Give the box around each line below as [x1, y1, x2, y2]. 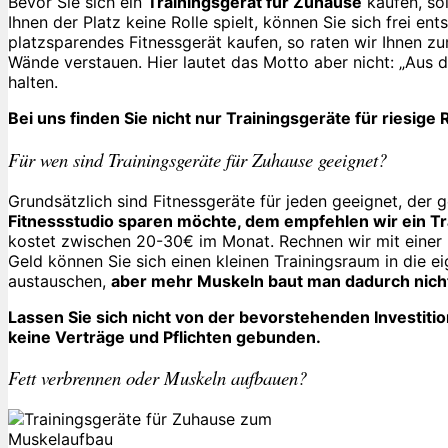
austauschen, [8, 270, 111, 291]
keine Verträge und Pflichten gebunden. [8, 326, 321, 347]
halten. [8, 72, 58, 93]
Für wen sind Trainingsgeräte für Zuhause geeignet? [8, 146, 387, 172]
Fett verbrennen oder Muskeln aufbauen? [8, 365, 307, 391]
